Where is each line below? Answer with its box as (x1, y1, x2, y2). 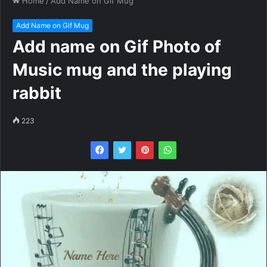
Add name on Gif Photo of (13, 36, 221, 57)
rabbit (13, 83, 61, 103)
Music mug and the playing (13, 60, 232, 80)
